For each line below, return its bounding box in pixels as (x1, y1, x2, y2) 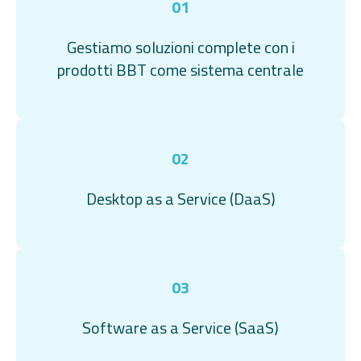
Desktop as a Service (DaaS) (85, 186, 276, 211)
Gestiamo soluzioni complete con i (66, 35, 295, 60)
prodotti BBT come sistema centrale (57, 57, 304, 82)
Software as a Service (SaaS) (82, 315, 279, 340)
